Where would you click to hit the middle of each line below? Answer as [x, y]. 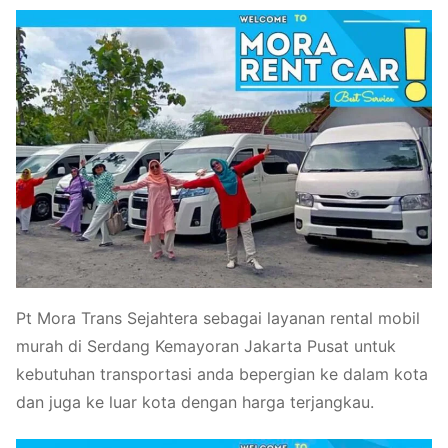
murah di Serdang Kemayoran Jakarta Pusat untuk [206, 345]
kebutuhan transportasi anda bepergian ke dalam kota [222, 373]
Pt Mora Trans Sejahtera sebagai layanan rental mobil [218, 317]
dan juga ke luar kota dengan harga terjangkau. [195, 401]
